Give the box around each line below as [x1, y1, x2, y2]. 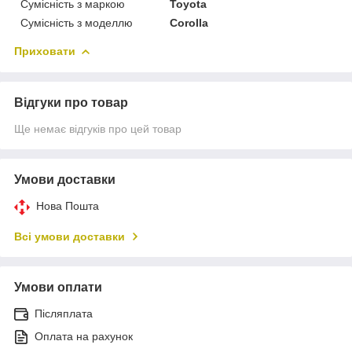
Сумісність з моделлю [20, 16, 133, 29]
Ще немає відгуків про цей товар [14, 122, 181, 135]
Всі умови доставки [14, 229, 125, 243]
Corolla [170, 16, 209, 29]
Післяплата [35, 306, 93, 320]
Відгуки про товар [14, 95, 128, 109]
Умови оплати [14, 280, 102, 294]
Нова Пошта [36, 199, 99, 212]
